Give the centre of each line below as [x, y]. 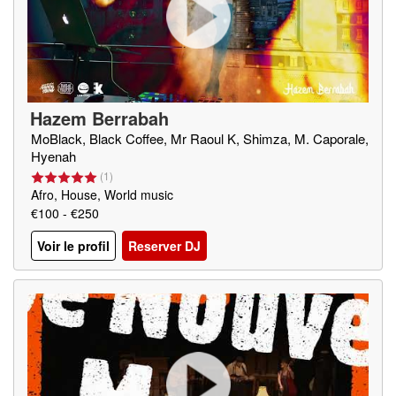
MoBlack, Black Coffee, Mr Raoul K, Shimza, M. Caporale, [200, 138]
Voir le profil [73, 246]
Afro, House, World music [102, 194]
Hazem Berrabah [99, 118]
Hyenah [53, 156]
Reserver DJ [164, 246]
